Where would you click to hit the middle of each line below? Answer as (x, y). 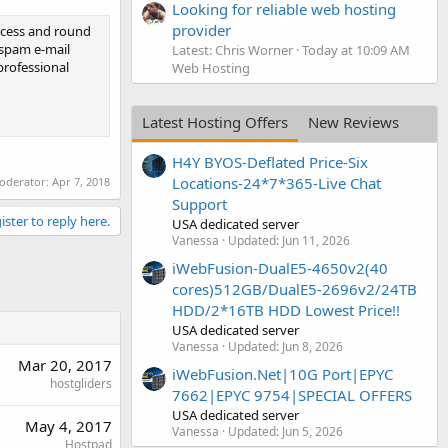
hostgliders (81, 384)
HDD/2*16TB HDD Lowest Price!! (286, 309)
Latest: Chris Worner (232, 50)
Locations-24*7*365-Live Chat (276, 182)
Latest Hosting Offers (215, 122)
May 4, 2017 (68, 426)
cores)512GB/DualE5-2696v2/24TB (294, 288)
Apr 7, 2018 (81, 182)
